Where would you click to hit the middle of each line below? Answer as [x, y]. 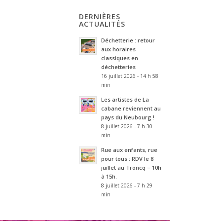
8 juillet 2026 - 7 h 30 [127, 126]
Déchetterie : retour [128, 40]
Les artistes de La [125, 99]
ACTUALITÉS [102, 24]
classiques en [119, 58]
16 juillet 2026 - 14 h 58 [129, 76]
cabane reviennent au [131, 108]
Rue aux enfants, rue [129, 150]
